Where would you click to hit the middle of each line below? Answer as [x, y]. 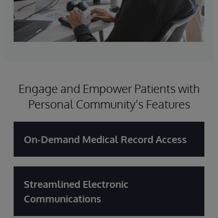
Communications [63, 198]
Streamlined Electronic [76, 184]
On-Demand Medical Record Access [105, 139]
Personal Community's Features [109, 104]
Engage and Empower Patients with [109, 88]
